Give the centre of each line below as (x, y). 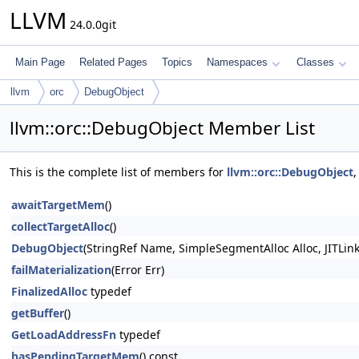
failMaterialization (61, 270)
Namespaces (237, 62)
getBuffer (38, 313)
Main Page (40, 62)
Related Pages (113, 62)
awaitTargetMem (58, 205)
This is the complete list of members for (118, 172)
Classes (315, 62)
